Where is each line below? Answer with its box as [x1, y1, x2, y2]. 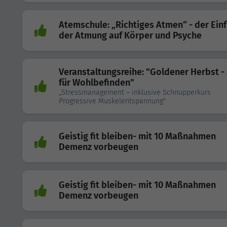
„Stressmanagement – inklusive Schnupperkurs [59, 88, 211, 97]
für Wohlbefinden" [59, 77, 134, 88]
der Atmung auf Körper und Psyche [59, 30, 202, 41]
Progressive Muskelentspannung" [59, 97, 166, 105]
